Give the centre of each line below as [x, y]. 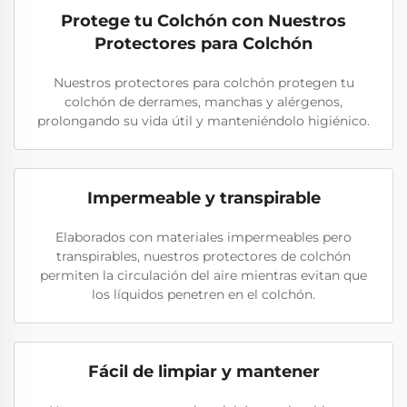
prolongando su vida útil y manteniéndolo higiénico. [203, 121]
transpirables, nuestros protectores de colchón [203, 256]
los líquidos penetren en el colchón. [203, 294]
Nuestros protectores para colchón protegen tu [203, 83]
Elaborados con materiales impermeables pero [203, 237]
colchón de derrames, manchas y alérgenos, [203, 102]
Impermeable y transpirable [203, 198]
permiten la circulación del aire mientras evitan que [203, 275]
